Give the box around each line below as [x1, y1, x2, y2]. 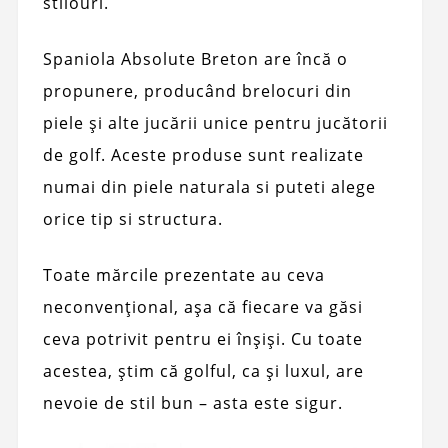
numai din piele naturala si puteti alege [42, 175, 376, 198]
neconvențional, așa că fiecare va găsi [42, 295, 363, 318]
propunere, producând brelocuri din [42, 79, 352, 102]
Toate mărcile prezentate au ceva [42, 263, 325, 286]
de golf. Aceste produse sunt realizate [42, 143, 364, 166]
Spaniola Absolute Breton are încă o [42, 47, 348, 70]
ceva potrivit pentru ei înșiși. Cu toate [42, 327, 363, 350]
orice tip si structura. [42, 207, 223, 230]
